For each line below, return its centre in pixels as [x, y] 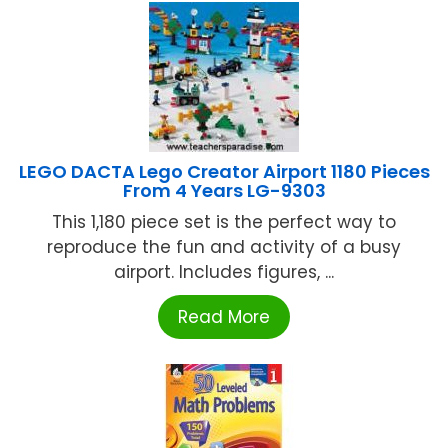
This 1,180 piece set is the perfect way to [224, 222]
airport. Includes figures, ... [224, 272]
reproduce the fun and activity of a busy [224, 247]
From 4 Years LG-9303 [224, 191]
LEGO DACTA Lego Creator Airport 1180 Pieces [224, 172]
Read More [224, 317]
